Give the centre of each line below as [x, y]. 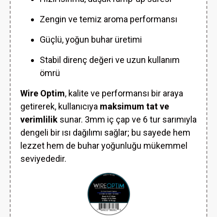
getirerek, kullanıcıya [60, 106]
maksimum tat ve [134, 106]
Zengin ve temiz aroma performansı [108, 19]
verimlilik [39, 119]
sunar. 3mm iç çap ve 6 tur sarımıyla [127, 119]
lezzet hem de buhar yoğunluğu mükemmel [104, 146]
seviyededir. [43, 159]
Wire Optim [43, 93]
